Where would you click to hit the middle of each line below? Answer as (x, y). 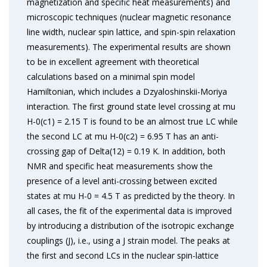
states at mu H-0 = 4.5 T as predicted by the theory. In (131, 196)
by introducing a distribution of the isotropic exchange (131, 226)
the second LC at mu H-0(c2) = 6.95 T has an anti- (123, 136)
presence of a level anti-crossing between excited (122, 181)
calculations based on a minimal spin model (111, 77)
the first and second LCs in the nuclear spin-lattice (123, 255)
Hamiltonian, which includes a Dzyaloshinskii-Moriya (127, 91)
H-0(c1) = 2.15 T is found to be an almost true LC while (132, 121)
